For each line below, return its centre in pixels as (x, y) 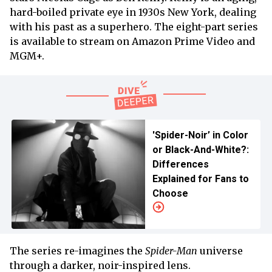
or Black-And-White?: (200, 149)
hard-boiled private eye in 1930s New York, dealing (133, 12)
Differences (180, 164)
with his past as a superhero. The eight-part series (134, 26)
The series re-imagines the (77, 250)
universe (220, 250)
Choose (170, 193)
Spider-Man (171, 250)
